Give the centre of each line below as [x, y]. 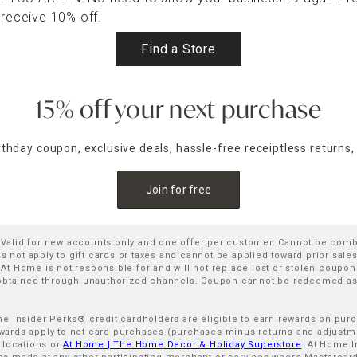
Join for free [178, 190]
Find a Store [178, 49]
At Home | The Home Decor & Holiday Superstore [182, 345]
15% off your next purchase [178, 112]
